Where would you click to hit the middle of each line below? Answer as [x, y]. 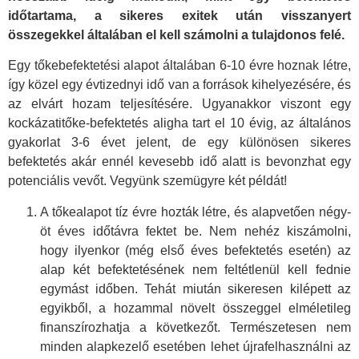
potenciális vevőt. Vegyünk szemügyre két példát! [147, 181]
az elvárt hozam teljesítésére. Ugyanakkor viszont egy [179, 104]
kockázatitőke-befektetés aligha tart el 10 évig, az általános [179, 123]
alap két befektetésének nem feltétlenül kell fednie [196, 269]
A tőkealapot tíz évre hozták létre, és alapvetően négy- [196, 212]
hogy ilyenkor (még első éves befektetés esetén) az [196, 250]
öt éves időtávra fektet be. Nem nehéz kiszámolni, [196, 231]
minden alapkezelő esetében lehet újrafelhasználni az [196, 346]
